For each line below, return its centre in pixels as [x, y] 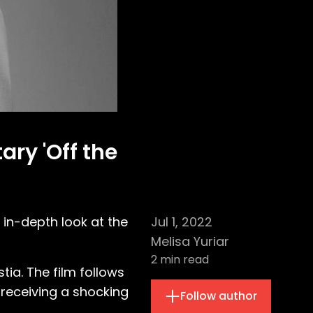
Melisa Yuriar [190, 241]
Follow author [219, 296]
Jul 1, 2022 [182, 222]
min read [183, 260]
